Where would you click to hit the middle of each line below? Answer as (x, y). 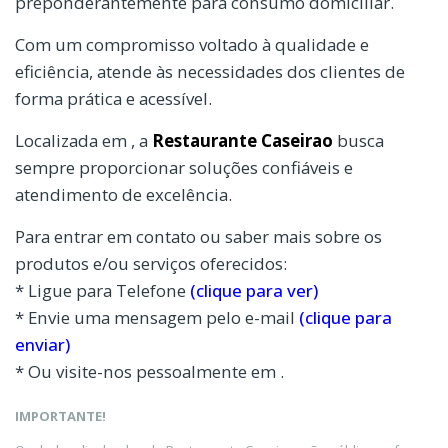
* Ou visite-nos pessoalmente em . (149, 371)
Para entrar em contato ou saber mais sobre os (198, 236)
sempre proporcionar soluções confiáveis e (184, 167)
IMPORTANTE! (60, 416)
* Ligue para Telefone (102, 290)
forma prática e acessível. (113, 98)
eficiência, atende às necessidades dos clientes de (210, 71)
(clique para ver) (254, 290)
